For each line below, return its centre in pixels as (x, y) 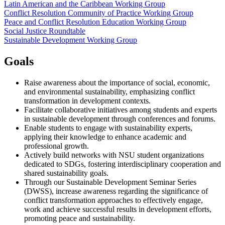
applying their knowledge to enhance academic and (105, 137)
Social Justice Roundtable (45, 31)
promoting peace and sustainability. (80, 218)
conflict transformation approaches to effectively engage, (114, 200)
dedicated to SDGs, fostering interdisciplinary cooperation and (123, 164)
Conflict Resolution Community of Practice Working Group (99, 13)
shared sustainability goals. (66, 173)
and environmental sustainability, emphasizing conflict (109, 92)
